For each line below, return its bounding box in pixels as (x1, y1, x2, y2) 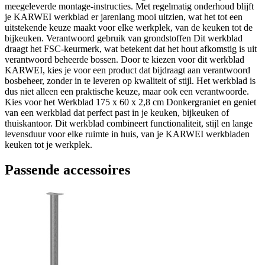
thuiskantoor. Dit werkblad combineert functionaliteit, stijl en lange (5, 118, 253, 128)
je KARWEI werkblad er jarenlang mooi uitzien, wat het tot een (5, 11, 243, 22)
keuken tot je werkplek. (5, 139, 92, 150)
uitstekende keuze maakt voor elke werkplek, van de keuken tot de (5, 22, 253, 33)
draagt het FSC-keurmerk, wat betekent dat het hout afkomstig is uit (5, 43, 257, 54)
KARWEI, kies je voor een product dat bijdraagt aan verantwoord (5, 64, 250, 75)
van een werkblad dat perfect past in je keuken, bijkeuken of (5, 107, 229, 118)
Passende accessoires (5, 161, 130, 177)
